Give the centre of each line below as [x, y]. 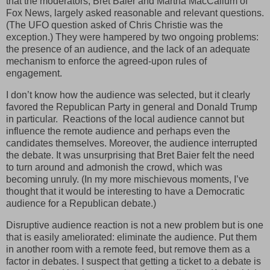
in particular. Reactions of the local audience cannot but [125, 119]
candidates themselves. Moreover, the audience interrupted [132, 143]
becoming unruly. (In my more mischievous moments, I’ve [127, 179]
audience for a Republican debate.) [81, 203]
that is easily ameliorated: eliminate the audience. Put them [131, 237]
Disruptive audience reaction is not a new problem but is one [135, 225]
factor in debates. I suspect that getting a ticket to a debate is [133, 261]
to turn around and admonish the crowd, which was [114, 167]
